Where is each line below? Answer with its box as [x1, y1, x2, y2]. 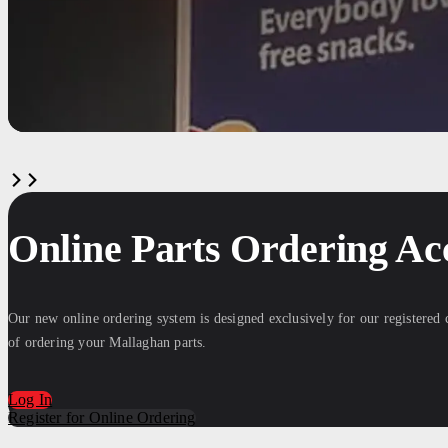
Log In [8, 390, 53, 408]
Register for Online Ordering [8, 408, 196, 426]
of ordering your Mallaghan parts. [8, 334, 207, 350]
